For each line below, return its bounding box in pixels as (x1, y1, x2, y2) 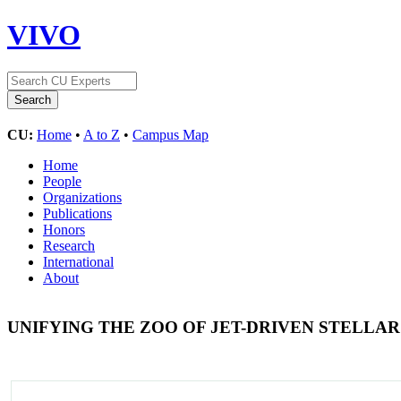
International (43, 253, 114, 269)
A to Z (83, 126, 120, 142)
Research (43, 237, 95, 253)
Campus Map (132, 126, 209, 142)
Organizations (43, 189, 122, 205)
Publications (43, 205, 112, 221)
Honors (43, 221, 85, 237)
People (43, 173, 81, 189)
